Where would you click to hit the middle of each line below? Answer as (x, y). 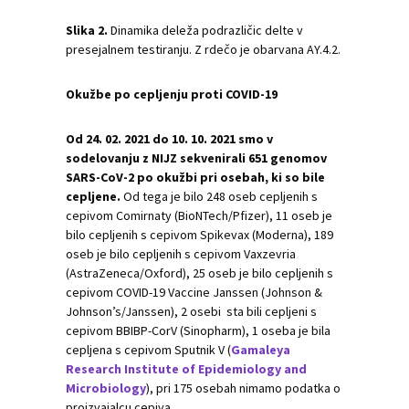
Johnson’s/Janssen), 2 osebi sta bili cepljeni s (191, 311)
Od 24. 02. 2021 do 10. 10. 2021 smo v (169, 139)
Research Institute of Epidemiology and (186, 369)
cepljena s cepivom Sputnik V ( (148, 350)
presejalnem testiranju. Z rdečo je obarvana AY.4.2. (203, 49)
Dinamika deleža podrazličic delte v (205, 30)
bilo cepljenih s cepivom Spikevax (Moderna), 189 (199, 235)
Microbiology (106, 388)
